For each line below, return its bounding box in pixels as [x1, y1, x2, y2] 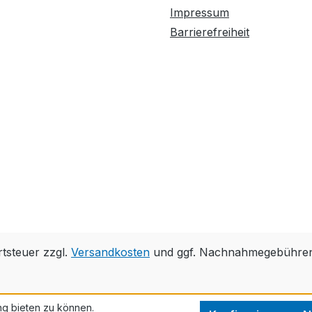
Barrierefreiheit [170, 25, 249, 40]
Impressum [170, 6, 229, 20]
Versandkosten [71, 245, 150, 260]
